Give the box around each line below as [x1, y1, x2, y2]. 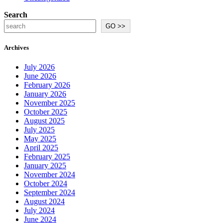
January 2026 [24, 90, 66, 99]
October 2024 [24, 179, 67, 188]
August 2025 [24, 116, 65, 125]
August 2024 [24, 197, 65, 206]
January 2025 [24, 161, 66, 170]
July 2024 [24, 206, 55, 215]
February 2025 [24, 152, 70, 161]
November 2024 [24, 170, 75, 179]
